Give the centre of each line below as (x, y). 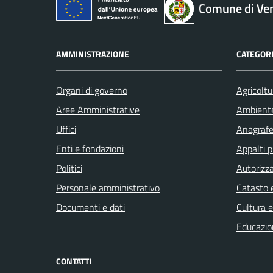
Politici (69, 168)
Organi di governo (92, 90)
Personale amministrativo (108, 187)
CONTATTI (74, 261)
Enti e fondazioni (90, 148)
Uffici (66, 129)
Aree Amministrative (98, 109)
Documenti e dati (90, 207)
